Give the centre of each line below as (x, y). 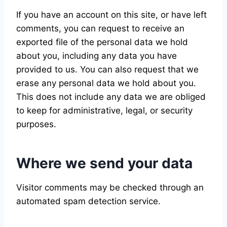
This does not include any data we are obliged (111, 97)
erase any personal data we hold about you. (106, 83)
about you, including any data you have (97, 56)
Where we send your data (104, 163)
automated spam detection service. (88, 201)
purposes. (36, 124)
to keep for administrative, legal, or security (104, 110)
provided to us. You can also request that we (107, 69)
